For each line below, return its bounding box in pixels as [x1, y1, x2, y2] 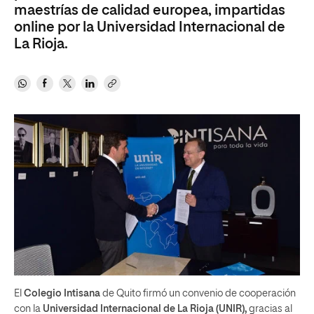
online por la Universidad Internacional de [14, 20, 285, 34]
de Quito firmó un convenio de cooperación [102, 288, 296, 299]
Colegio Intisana [24, 288, 102, 299]
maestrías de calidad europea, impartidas [14, 4, 285, 18]
